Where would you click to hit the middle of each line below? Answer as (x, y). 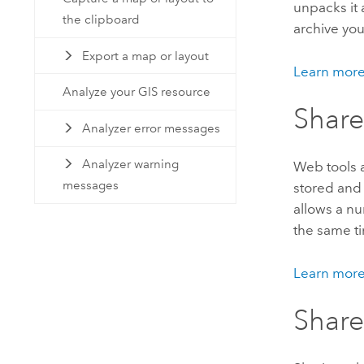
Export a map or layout (145, 56)
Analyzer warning (130, 165)
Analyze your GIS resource (137, 92)
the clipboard (102, 20)
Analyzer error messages (151, 128)
